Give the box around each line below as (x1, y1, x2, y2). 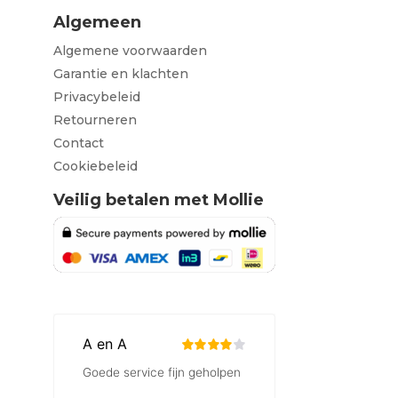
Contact (52, 134, 104, 151)
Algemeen (52, 12, 141, 32)
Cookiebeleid (52, 157, 138, 174)
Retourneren (52, 111, 137, 128)
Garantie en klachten (52, 65, 188, 82)
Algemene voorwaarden (52, 42, 207, 59)
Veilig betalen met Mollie (52, 189, 264, 210)
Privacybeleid (52, 88, 140, 105)
